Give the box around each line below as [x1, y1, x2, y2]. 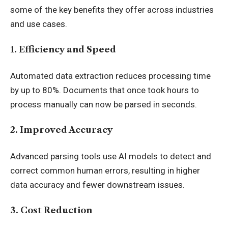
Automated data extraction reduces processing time [10, 70, 211, 81]
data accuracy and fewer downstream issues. [10, 179, 185, 190]
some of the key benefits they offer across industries [10, 4, 214, 15]
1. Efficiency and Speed [10, 44, 116, 54]
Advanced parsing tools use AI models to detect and [10, 151, 211, 161]
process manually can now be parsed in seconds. [10, 99, 197, 109]
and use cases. [10, 18, 67, 29]
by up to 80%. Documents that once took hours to [10, 84, 199, 95]
